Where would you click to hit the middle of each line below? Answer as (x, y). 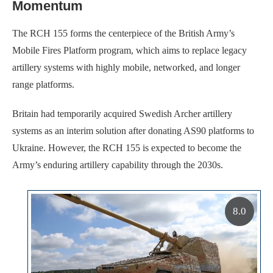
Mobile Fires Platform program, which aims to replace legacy (129, 50)
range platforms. (43, 84)
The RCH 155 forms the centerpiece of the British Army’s (123, 33)
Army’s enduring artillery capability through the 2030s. (118, 165)
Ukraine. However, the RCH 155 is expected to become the (127, 147)
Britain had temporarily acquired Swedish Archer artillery (122, 113)
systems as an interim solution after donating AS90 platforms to (133, 130)
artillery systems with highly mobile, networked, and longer (126, 67)
